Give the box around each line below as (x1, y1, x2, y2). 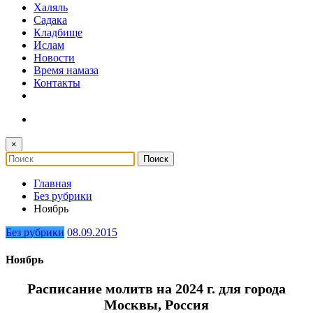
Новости (34, 51, 75, 64)
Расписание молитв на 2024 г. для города (27, 281, 286, 297)
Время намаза (34, 64, 99, 76)
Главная (34, 177, 71, 189)
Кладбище (34, 26, 82, 38)
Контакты (34, 76, 80, 89)
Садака (34, 13, 67, 26)
